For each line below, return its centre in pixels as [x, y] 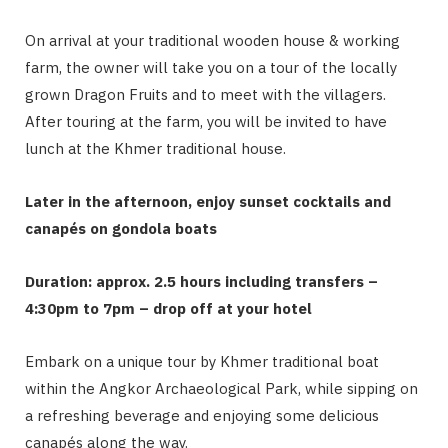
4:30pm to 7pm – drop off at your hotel [168, 308]
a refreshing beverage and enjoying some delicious [202, 415]
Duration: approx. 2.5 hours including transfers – [201, 281]
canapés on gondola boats [121, 228]
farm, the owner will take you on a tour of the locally [211, 67]
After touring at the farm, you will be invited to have [206, 121]
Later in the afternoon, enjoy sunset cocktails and [208, 201]
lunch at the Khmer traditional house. [155, 148]
